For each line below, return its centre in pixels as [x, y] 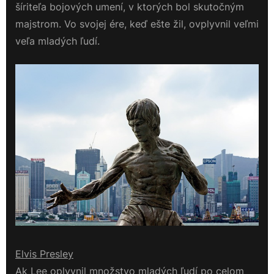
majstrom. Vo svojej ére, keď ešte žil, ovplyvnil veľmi [137, 24]
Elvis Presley [44, 254]
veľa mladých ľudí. [57, 41]
